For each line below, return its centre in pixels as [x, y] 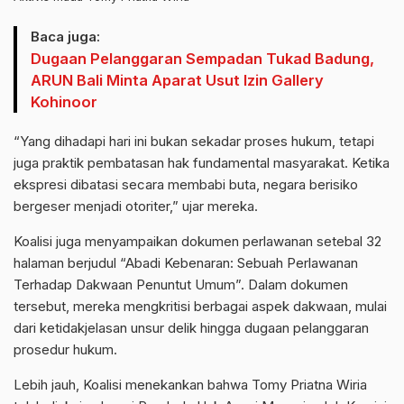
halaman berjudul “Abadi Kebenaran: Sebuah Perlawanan [186, 262]
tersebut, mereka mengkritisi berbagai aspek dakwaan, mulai [200, 306]
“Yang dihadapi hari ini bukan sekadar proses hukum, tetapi [194, 141]
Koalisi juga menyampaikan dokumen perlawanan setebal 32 [197, 241]
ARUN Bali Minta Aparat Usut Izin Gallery [177, 80]
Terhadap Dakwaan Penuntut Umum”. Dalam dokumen [181, 284]
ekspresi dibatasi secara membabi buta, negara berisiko [186, 184]
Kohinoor [64, 101]
